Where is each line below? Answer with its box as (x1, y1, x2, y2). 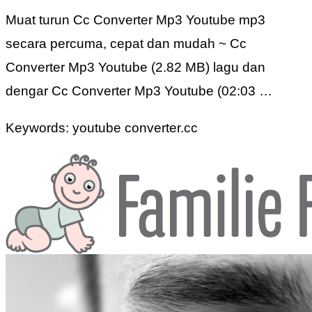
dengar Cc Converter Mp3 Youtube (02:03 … (6, 84, 272, 99)
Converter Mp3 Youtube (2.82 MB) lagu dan (6, 60, 265, 75)
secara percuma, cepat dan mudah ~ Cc (6, 36, 247, 52)
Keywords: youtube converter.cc (6, 120, 198, 136)
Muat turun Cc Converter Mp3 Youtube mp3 (6, 13, 265, 28)
